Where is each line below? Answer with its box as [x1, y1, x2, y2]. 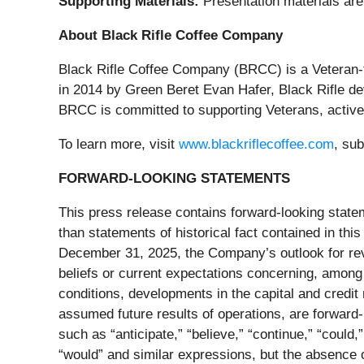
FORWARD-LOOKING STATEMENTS [58, 170, 290, 186]
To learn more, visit [58, 136, 179, 152]
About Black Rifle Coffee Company [58, 27, 283, 43]
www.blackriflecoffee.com [179, 136, 334, 152]
